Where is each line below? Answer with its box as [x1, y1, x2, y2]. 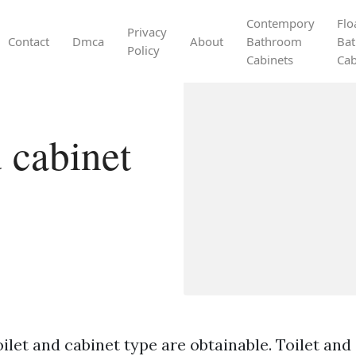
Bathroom [246, 33, 302, 49]
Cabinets [246, 51, 293, 68]
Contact [8, 33, 50, 49]
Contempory [246, 14, 315, 31]
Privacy [126, 24, 167, 41]
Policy [126, 42, 160, 59]
